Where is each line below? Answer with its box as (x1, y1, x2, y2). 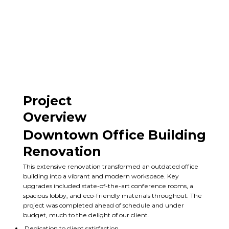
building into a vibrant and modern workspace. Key (22, 172, 179, 180)
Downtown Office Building (22, 127, 206, 143)
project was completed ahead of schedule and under (22, 201, 184, 209)
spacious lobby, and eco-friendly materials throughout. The (22, 191, 202, 199)
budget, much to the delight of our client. (22, 211, 149, 219)
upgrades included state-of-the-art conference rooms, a (22, 181, 193, 190)
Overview (22, 109, 86, 125)
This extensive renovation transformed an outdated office (22, 162, 198, 170)
